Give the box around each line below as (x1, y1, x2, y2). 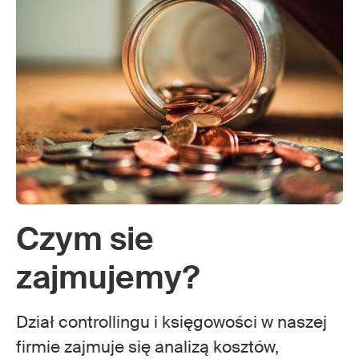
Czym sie (16, 219, 154, 260)
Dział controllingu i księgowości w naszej (16, 311, 327, 333)
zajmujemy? (16, 257, 200, 298)
